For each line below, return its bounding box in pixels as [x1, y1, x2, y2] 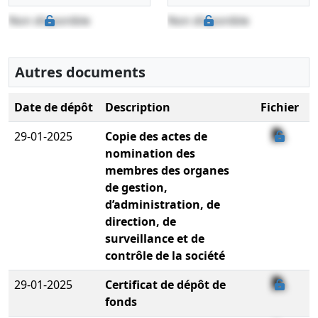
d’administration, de [105, 196, 220, 212]
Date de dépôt [14, 99, 93, 115]
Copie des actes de [105, 128, 207, 144]
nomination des [105, 145, 195, 161]
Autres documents [15, 62, 146, 82]
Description [105, 99, 170, 115]
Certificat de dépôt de [105, 276, 226, 292]
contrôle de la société [105, 247, 225, 263]
